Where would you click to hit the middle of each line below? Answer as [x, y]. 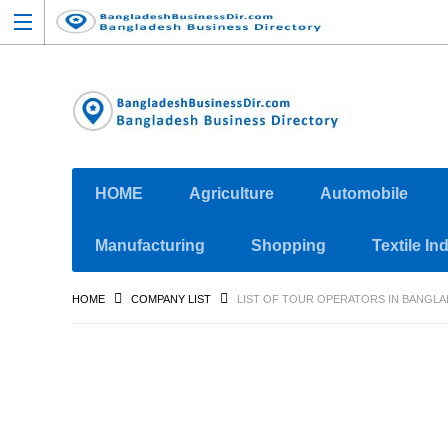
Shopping [288, 245]
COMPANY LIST [171, 299]
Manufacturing [150, 245]
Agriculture [231, 193]
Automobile [364, 193]
